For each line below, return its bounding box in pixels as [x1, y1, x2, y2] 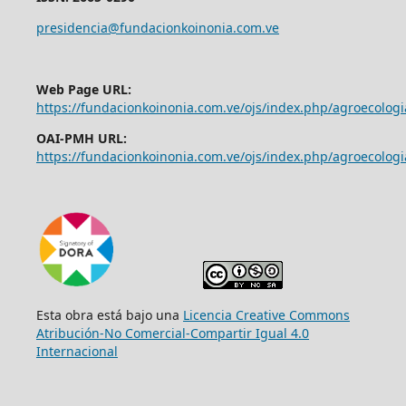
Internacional [35, 342, 118, 360]
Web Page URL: [35, 80, 131, 98]
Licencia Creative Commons [182, 305, 350, 324]
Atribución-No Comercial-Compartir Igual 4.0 [35, 324, 309, 342]
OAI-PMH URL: [35, 129, 127, 147]
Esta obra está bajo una [35, 305, 183, 324]
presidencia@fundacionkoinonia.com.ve [35, 18, 279, 36]
